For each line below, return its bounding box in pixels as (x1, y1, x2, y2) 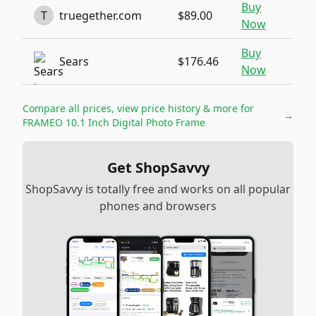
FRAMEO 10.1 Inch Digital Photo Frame (23, 116, 205, 129)
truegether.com (59, 8, 142, 23)
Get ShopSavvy (107, 158, 209, 177)
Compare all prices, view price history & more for (23, 102, 254, 115)
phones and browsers (99, 198, 217, 214)
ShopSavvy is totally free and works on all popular (25, 181, 291, 197)
